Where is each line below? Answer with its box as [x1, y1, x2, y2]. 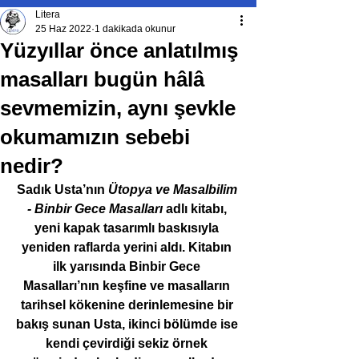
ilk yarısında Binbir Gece [53, 260, 204, 273]
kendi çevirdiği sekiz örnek [46, 337, 211, 350]
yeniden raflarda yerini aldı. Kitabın [22, 240, 235, 254]
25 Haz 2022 [35, 23, 91, 34]
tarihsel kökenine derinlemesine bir [20, 298, 236, 312]
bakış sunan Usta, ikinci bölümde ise [15, 317, 241, 331]
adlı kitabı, [162, 202, 230, 216]
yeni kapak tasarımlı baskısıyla [34, 221, 222, 235]
